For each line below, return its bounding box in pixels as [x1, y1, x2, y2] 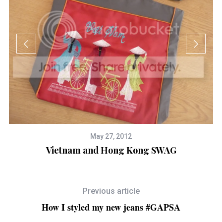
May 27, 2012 [90, 132, 132, 141]
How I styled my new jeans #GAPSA [42, 201, 180, 214]
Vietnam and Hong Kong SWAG [46, 144, 176, 157]
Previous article [82, 186, 140, 196]
